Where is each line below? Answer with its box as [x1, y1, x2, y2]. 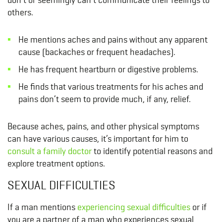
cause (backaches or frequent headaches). [18, 47, 175, 57]
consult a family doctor [7, 146, 92, 157]
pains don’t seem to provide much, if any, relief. [18, 94, 191, 105]
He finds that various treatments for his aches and [18, 81, 203, 92]
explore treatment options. [7, 158, 105, 169]
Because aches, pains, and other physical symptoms [7, 121, 199, 132]
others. [7, 7, 33, 18]
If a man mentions [7, 202, 77, 213]
